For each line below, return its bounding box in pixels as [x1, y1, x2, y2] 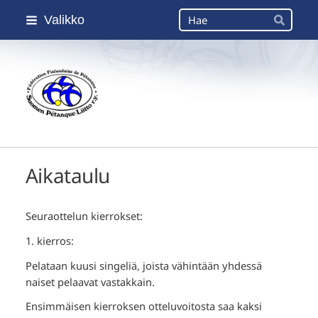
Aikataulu [25, 161, 111, 189]
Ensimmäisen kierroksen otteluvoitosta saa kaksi [25, 299, 262, 314]
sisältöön [7, 40, 51, 55]
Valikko [43, 12, 84, 27]
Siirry [7, 8, 33, 22]
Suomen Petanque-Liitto [60, 89, 221, 109]
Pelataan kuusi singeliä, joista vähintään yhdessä [25, 258, 262, 273]
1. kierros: [25, 233, 74, 248]
